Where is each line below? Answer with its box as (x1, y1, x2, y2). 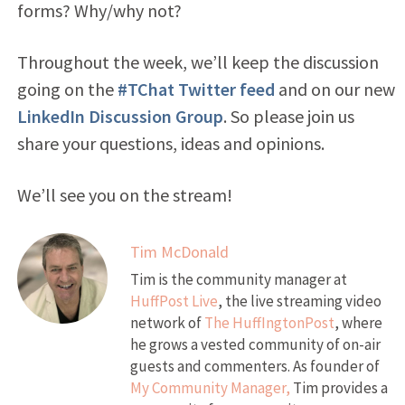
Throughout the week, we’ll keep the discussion (16, 50, 379, 73)
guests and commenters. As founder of (129, 355, 380, 376)
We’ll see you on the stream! (16, 183, 232, 206)
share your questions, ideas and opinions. (16, 131, 325, 155)
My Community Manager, (129, 377, 290, 398)
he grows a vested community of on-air (129, 334, 381, 354)
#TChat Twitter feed (117, 77, 275, 100)
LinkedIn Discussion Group (16, 104, 223, 127)
